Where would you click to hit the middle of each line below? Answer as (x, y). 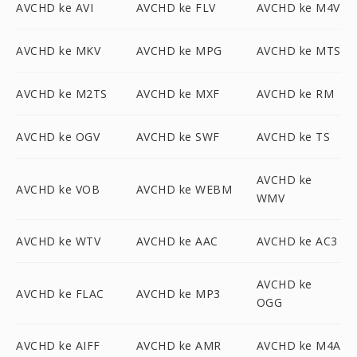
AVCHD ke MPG (179, 51)
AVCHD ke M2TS (62, 94)
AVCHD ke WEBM (184, 189)
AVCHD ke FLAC (60, 293)
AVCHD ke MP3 (178, 293)
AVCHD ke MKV (58, 51)
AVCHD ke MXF (178, 94)
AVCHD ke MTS (298, 51)
